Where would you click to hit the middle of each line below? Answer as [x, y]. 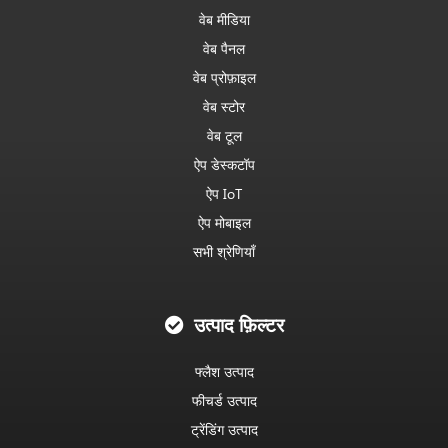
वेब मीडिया [224, 20]
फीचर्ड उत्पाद [224, 400]
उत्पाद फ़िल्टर [237, 325]
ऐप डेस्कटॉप [224, 165]
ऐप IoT [224, 194]
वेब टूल [224, 136]
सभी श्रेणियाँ [224, 252]
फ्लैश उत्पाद [224, 371]
